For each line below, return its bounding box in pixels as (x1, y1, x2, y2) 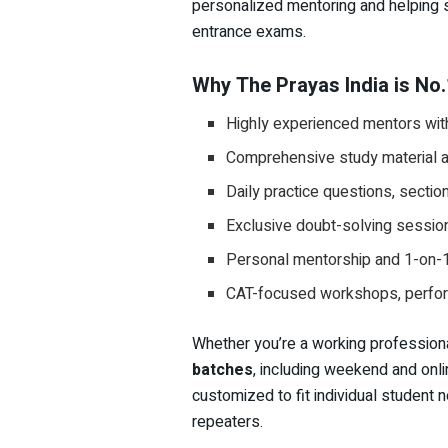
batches (192, 358, 253, 383)
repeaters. (192, 410, 263, 435)
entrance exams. (192, 19, 306, 44)
